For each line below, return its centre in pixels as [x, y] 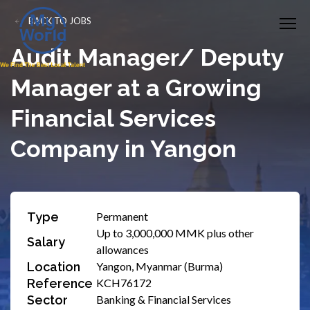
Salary [46, 241]
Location [54, 266]
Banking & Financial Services [164, 299]
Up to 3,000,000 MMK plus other [175, 233]
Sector [47, 300]
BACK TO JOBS [60, 21]
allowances [122, 249]
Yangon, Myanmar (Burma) [159, 266]
